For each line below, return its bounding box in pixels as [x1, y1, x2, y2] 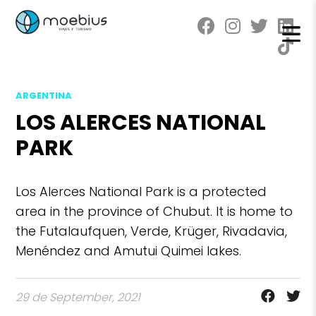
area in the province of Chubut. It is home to [16, 202, 293, 220]
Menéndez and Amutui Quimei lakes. [16, 242, 242, 260]
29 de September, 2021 [16, 289, 141, 305]
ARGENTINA [16, 89, 73, 102]
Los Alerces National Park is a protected [16, 183, 267, 200]
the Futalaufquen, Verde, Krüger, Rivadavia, [16, 222, 288, 240]
